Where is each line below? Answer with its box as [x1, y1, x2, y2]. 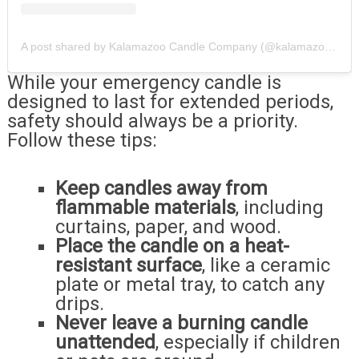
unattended [54, 331, 155, 354]
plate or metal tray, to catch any [54, 273, 325, 296]
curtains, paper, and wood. [54, 216, 281, 239]
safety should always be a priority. [6, 110, 298, 133]
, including [235, 196, 324, 220]
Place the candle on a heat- [54, 235, 289, 258]
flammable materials [54, 196, 236, 220]
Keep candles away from [54, 177, 268, 200]
